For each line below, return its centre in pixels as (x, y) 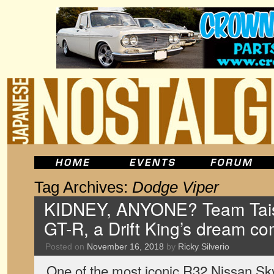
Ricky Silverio (204, 246)
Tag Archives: (83, 187)
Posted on (65, 246)
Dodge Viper (176, 187)
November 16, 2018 (125, 246)
